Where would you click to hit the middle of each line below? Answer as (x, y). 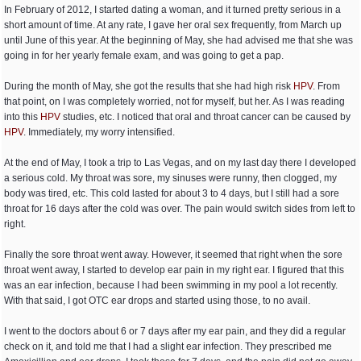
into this (22, 117)
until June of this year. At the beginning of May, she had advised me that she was (178, 40)
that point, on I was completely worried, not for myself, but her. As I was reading (174, 102)
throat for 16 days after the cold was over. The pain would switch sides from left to (180, 209)
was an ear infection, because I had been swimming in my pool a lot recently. (171, 285)
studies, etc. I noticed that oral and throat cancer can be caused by (205, 117)
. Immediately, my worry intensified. (99, 132)
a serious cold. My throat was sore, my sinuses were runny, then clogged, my (170, 178)
